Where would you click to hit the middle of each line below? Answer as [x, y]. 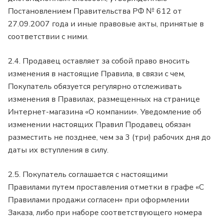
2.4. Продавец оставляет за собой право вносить [99, 61]
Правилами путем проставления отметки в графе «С [106, 187]
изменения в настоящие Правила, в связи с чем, [97, 74]
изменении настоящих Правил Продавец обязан [99, 124]
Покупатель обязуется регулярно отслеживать [95, 86]
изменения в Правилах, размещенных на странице [104, 99]
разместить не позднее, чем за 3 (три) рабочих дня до [109, 137]
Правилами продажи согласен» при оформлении [99, 200]
